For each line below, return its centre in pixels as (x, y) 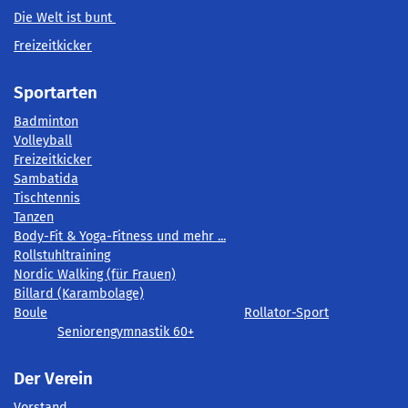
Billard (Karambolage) (79, 293)
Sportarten (56, 92)
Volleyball (43, 140)
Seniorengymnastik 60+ (126, 331)
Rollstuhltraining (62, 255)
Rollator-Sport (286, 312)
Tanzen (34, 217)
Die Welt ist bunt (65, 17)
